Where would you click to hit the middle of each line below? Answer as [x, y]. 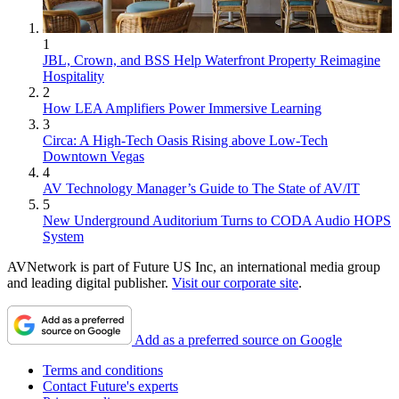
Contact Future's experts [110, 386]
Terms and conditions [103, 370]
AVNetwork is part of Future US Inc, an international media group [194, 266]
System [63, 236]
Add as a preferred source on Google [238, 339]
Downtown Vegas [94, 156]
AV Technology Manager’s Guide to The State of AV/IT [201, 188]
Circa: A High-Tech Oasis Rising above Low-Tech [185, 140]
